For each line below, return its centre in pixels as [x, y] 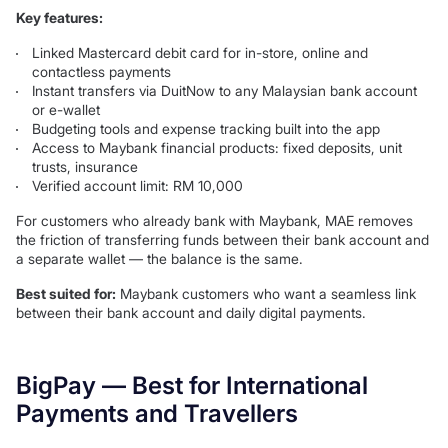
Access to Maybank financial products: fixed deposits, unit [217, 148]
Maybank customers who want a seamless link [266, 294]
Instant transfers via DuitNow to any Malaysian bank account [224, 91]
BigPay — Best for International [192, 386]
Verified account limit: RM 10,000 [137, 186]
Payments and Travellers [157, 414]
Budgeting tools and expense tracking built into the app [206, 129]
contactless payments [101, 72]
